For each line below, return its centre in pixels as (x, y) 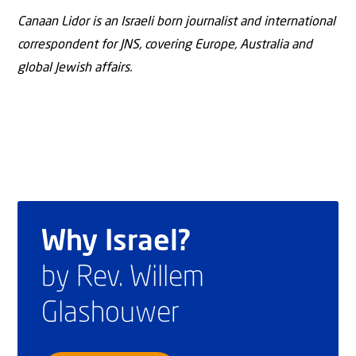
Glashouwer (110, 313)
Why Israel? (116, 242)
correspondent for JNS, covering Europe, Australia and (165, 45)
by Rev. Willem (123, 278)
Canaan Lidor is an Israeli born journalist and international (176, 22)
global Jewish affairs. (75, 68)
